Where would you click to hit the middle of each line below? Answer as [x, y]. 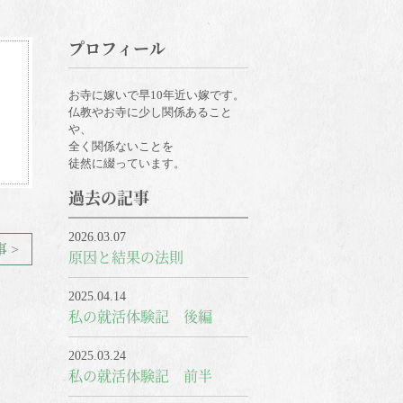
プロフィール [117, 48]
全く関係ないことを [121, 146]
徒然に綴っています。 [127, 163]
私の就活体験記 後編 [140, 316]
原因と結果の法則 [126, 257]
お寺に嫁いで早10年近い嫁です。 [157, 95]
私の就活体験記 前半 [140, 376]
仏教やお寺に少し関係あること [150, 112]
